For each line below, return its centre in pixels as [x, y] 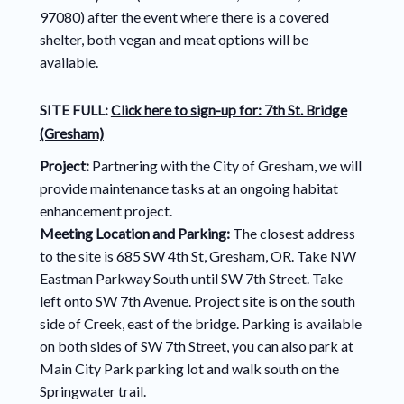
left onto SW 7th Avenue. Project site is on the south [197, 301]
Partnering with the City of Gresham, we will [226, 166]
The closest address [294, 234]
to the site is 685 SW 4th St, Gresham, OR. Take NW [197, 256]
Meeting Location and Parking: [136, 234]
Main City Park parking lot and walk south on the [189, 369]
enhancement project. [107, 211]
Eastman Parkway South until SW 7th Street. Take [191, 279]
